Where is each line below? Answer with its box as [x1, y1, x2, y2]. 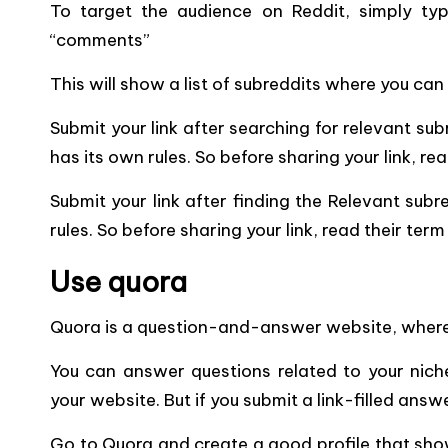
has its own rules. [50, 146, 191, 168]
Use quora [50, 264, 187, 299]
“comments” [50, 29, 150, 51]
